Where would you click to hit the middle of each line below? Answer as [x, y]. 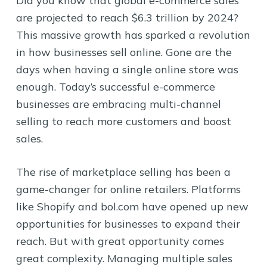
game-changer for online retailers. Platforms [128, 189]
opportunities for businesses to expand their [128, 223]
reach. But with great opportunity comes [120, 241]
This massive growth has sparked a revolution [133, 35]
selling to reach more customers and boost [123, 121]
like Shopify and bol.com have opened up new [132, 206]
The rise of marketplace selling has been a [123, 172]
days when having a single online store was [127, 69]
